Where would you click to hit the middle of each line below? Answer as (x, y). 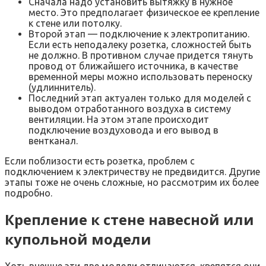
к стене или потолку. (75, 23)
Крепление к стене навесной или (129, 220)
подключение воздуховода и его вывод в (123, 130)
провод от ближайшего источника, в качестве (133, 66)
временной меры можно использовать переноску (140, 76)
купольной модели (78, 239)
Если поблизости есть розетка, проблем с (100, 161)
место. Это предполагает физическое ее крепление (144, 12)
